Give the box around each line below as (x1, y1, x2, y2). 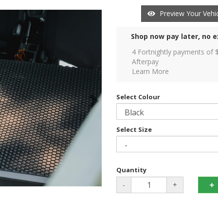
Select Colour (116, 92, 160, 102)
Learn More (132, 67, 169, 76)
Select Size (116, 125, 152, 134)
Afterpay (132, 57, 159, 67)
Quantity (116, 165, 146, 175)
